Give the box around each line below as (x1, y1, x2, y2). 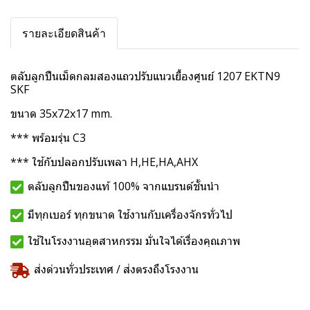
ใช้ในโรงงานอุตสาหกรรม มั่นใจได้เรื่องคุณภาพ (28, 233, 240, 249)
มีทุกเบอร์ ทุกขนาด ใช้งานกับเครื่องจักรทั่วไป (28, 207, 232, 223)
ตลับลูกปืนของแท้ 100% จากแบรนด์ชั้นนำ (28, 179, 222, 194)
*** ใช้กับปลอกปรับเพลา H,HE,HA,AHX (10, 154, 198, 170)
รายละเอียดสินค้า (22, 26, 106, 41)
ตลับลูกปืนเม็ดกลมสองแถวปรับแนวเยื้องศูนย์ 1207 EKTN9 (10, 69, 283, 84)
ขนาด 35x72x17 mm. (10, 106, 112, 121)
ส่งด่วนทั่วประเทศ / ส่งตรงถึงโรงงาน (34, 262, 199, 277)
